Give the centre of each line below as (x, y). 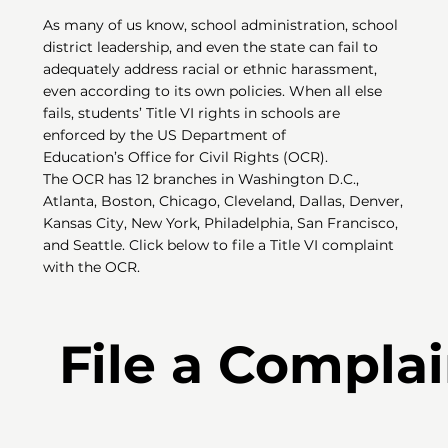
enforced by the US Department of (165, 135)
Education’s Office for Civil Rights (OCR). (186, 157)
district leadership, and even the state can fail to (211, 47)
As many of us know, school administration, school (221, 25)
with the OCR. (92, 267)
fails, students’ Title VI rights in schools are (192, 113)
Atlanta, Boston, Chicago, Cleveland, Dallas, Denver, (223, 201)
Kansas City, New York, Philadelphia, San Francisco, (221, 223)
